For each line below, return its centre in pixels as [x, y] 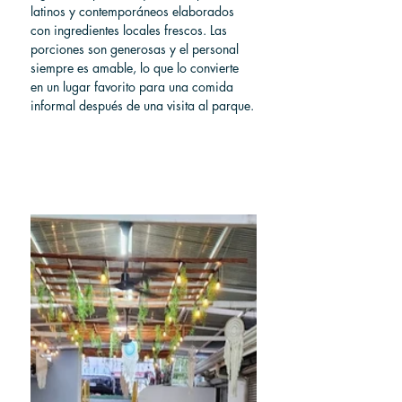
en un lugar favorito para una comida [134, 87]
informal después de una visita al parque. [142, 105]
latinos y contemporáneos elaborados [134, 11]
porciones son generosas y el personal [136, 49]
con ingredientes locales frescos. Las [131, 30]
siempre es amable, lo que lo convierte [136, 68]
